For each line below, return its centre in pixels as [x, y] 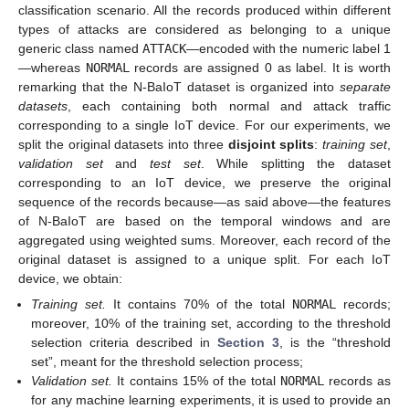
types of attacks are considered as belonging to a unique [204, 29]
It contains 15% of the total [196, 380]
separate [365, 86]
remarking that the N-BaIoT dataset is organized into [179, 86]
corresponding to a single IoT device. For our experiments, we [204, 125]
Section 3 [249, 342]
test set [175, 163]
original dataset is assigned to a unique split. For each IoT [204, 259]
